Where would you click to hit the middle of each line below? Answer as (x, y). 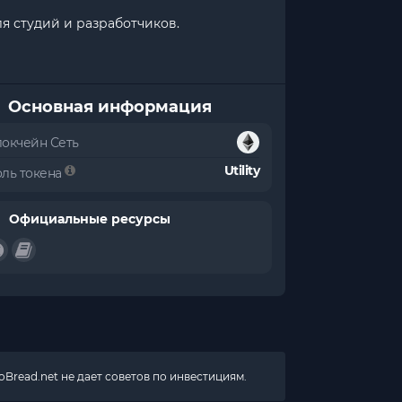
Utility (242, 170)
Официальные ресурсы (90, 219)
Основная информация (110, 107)
